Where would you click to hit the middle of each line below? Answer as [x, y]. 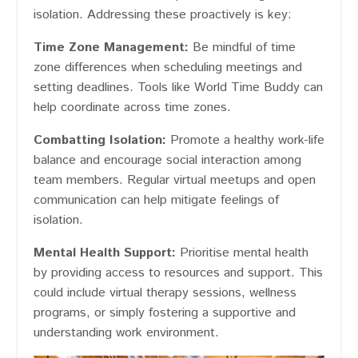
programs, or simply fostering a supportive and [165, 313]
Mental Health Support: [105, 253]
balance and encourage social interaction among [167, 161]
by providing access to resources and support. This [178, 273]
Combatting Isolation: [100, 141]
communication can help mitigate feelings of [156, 201]
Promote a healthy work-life [245, 141]
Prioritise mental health [242, 253]
